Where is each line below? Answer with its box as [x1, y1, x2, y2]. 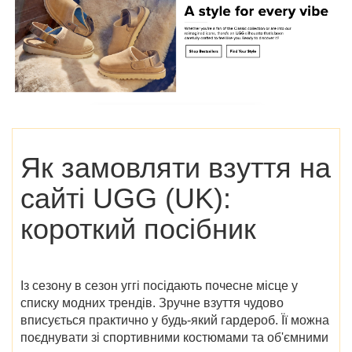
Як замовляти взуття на [20, 151, 331, 184]
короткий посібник [20, 212, 256, 245]
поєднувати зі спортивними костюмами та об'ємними [20, 330, 328, 344]
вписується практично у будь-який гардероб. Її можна [20, 313, 329, 327]
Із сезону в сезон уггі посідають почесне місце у [20, 278, 298, 292]
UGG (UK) [93, 181, 223, 214]
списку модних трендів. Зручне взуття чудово [20, 295, 284, 310]
